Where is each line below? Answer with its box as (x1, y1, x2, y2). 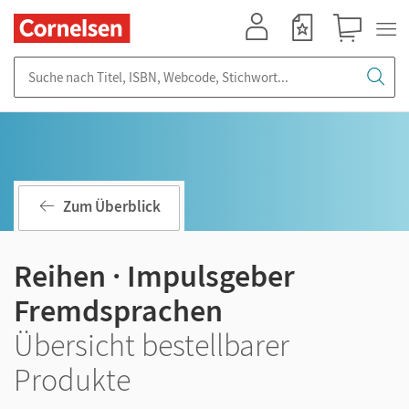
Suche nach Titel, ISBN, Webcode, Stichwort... (14, 57, 278, 74)
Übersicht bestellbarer (14, 326, 289, 364)
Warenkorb (326, 43, 385, 58)
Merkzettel (280, 43, 335, 58)
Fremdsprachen (14, 291, 223, 330)
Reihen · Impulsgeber (14, 257, 295, 295)
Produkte (14, 361, 131, 399)
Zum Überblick (63, 196, 161, 217)
